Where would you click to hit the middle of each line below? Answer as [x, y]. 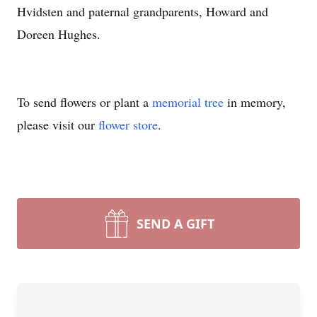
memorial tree [188, 102]
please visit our [58, 125]
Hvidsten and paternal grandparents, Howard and [143, 11]
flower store [128, 125]
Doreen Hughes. [59, 34]
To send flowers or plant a [85, 102]
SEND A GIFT [175, 224]
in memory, [255, 102]
